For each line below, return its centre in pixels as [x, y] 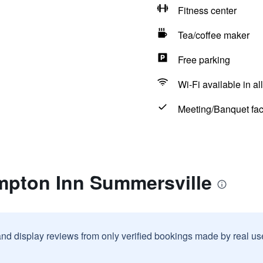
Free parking [204, 60]
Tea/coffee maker [213, 35]
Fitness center [207, 10]
